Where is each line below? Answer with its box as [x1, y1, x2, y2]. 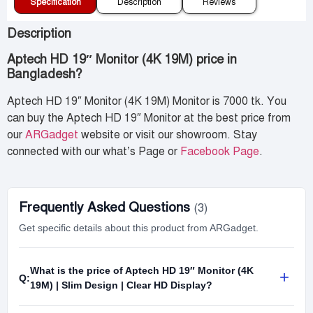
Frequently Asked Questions [19, 199, 194, 216]
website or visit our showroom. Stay [78, 127, 257, 142]
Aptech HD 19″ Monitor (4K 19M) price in [7, 51, 237, 67]
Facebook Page [180, 144, 259, 159]
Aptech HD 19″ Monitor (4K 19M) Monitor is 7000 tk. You [7, 94, 286, 108]
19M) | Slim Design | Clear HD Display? [30, 279, 212, 291]
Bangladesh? [7, 66, 82, 82]
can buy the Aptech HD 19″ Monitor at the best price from [7, 110, 291, 125]
